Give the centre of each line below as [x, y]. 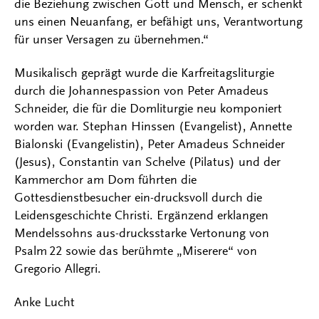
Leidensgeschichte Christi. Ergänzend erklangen [141, 215]
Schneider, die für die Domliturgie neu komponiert [148, 108]
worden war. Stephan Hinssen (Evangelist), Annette [153, 126]
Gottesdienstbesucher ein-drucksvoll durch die [138, 197]
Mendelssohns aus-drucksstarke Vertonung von [142, 233]
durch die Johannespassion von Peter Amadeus [141, 90]
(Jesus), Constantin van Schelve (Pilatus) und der [147, 162]
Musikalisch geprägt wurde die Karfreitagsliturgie [144, 73]
